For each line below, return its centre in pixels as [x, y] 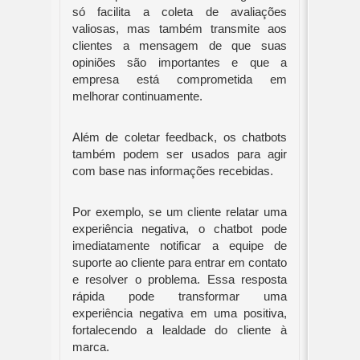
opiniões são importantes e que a [180, 63]
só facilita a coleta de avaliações [180, 12]
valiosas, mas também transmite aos [180, 29]
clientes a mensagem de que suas [180, 46]
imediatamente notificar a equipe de [180, 246]
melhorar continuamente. [137, 96]
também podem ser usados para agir [180, 154]
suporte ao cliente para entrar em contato [180, 263]
